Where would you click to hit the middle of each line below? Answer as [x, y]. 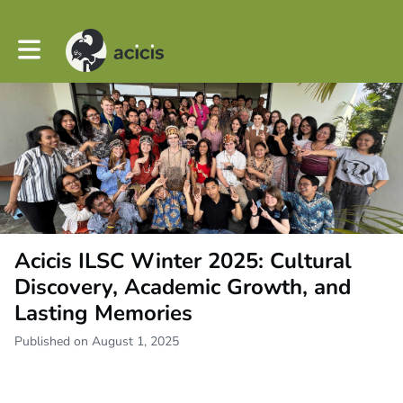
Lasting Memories [103, 313]
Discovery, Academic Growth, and [183, 287]
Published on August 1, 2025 [97, 341]
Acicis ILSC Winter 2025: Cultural [183, 260]
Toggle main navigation [82, 43]
